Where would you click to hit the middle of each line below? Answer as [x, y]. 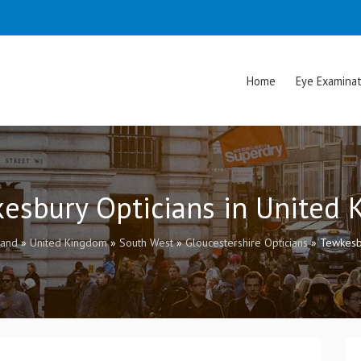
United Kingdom [68, 243]
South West [146, 243]
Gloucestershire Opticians [246, 243]
